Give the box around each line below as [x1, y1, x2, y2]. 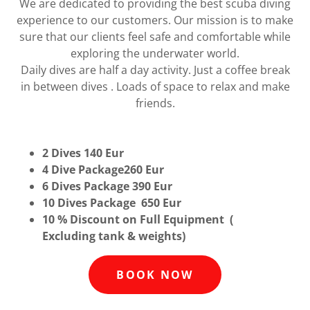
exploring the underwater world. [71, 45, 239, 61]
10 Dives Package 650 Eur [42, 194, 184, 210]
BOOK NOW [116, 266, 194, 282]
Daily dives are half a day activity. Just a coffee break [20, 62, 290, 77]
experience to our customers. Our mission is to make [17, 12, 293, 28]
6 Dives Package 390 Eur [42, 178, 172, 194]
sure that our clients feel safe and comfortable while [19, 28, 291, 44]
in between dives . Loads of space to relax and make [20, 78, 290, 94]
